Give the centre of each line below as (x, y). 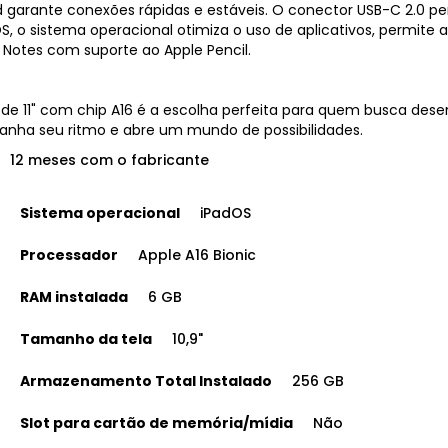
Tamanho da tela (86, 338)
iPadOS (225, 212)
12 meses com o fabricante (109, 159)
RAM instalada (74, 296)
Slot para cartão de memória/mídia (156, 422)
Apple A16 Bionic (197, 254)
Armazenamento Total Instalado (146, 380)
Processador (69, 254)
